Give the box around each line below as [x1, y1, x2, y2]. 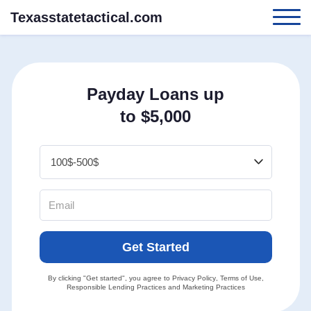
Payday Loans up [87, 85, 224, 103]
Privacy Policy [171, 274, 216, 282]
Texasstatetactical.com [10, 10, 162, 25]
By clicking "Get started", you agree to [47, 274, 172, 282]
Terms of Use [219, 274, 262, 282]
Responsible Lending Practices [66, 283, 166, 291]
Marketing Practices [182, 283, 245, 291]
